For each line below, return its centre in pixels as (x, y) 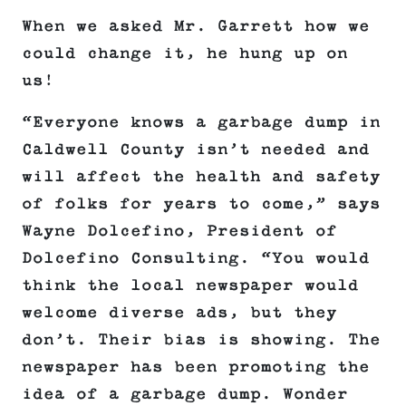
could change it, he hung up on (185, 54)
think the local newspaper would (190, 286)
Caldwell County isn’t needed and (196, 150)
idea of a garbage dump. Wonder (185, 395)
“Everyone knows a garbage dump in (201, 123)
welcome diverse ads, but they (179, 313)
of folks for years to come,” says (201, 204)
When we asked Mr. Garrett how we (196, 27)
